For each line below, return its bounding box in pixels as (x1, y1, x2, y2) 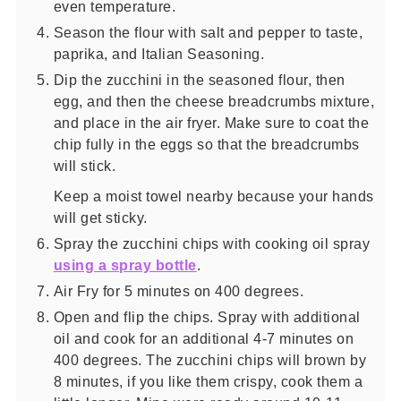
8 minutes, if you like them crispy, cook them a (53, 372, 363, 389)
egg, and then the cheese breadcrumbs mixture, (53, 92, 375, 109)
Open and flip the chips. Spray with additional (53, 308, 361, 325)
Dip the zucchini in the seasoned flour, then (53, 71, 346, 88)
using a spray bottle (53, 256, 197, 273)
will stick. (53, 157, 116, 174)
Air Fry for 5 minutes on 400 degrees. (53, 282, 304, 299)
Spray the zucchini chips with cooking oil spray (53, 235, 371, 252)
